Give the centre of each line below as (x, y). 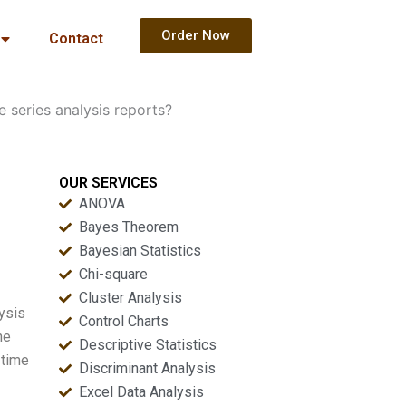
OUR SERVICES (108, 183)
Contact (76, 39)
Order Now (195, 35)
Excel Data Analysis (142, 392)
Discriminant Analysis (148, 368)
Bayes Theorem (129, 227)
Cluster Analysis (131, 298)
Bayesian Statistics (140, 251)
